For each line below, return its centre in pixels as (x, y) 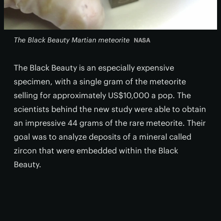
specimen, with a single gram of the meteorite (100, 82)
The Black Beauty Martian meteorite (72, 40)
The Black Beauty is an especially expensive (94, 68)
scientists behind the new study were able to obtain (110, 109)
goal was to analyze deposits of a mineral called (103, 137)
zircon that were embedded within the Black (96, 151)
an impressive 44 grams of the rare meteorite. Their (110, 123)
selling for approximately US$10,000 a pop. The (102, 95)
